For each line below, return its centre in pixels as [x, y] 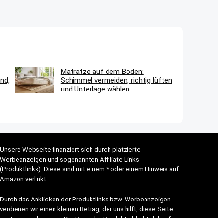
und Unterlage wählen [95, 89]
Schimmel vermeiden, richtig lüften [116, 80]
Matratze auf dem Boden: [102, 72]
